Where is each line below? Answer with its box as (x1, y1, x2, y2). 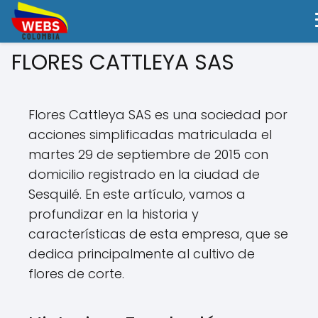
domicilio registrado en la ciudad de (28, 165, 260, 183)
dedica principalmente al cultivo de (28, 245, 255, 263)
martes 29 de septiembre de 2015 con (28, 146, 268, 163)
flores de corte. (28, 265, 124, 283)
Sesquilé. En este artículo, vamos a (28, 185, 246, 203)
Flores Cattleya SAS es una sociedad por (28, 106, 287, 124)
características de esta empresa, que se (28, 225, 288, 243)
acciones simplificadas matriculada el (28, 126, 272, 143)
